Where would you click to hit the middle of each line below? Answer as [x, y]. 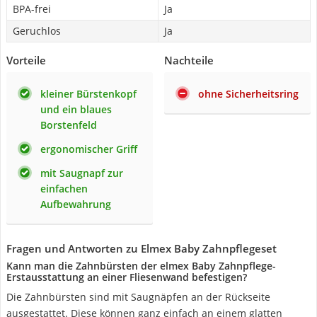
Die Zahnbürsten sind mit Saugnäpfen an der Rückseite [138, 297]
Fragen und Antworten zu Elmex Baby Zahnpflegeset [142, 248]
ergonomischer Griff [89, 149]
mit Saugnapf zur [82, 173]
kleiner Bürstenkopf [88, 94]
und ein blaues [76, 109]
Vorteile [26, 60]
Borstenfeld [69, 125]
